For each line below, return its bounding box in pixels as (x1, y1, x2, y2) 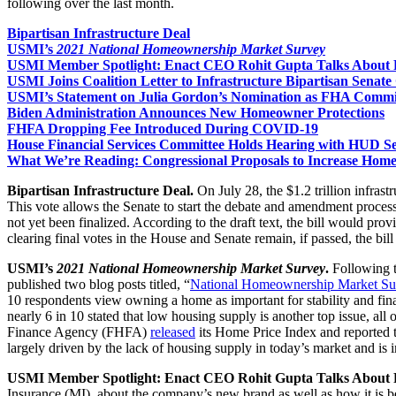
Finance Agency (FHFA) (7, 324, 150, 339)
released (150, 324, 195, 339)
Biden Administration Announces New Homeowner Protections (7, 104, 385, 120)
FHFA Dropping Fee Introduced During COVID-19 (7, 120, 318, 136)
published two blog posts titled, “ (7, 276, 190, 292)
